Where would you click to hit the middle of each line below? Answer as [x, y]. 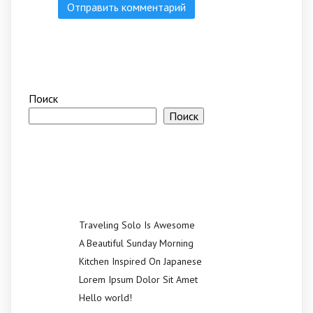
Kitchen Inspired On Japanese [140, 261]
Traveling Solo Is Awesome [137, 225]
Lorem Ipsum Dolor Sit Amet [138, 279]
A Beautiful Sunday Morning [136, 243]
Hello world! [105, 297]
